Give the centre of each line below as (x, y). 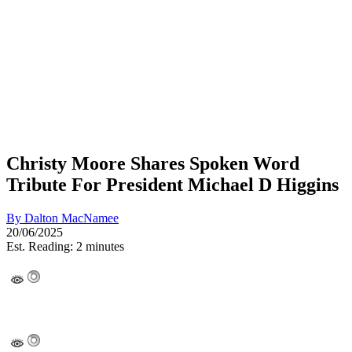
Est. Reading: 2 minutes (65, 246)
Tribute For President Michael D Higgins (172, 184)
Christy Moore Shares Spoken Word (153, 163)
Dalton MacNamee (71, 218)
